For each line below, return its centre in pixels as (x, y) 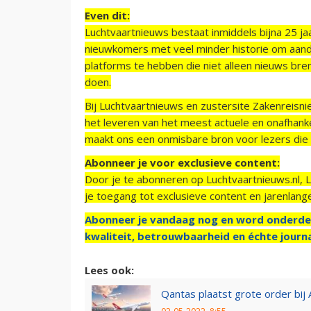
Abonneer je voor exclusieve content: (182, 163)
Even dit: (107, 16)
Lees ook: (109, 270)
